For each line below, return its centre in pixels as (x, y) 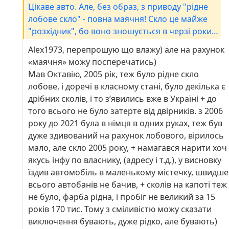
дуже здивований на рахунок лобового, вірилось (126, 136)
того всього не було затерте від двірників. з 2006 (125, 111)
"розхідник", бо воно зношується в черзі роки (120, 31)
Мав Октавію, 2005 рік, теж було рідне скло (113, 74)
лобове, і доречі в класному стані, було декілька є (127, 87)
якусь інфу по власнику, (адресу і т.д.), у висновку (125, 160)
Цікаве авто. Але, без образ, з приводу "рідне (118, 7)
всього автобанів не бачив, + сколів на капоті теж (128, 185)
